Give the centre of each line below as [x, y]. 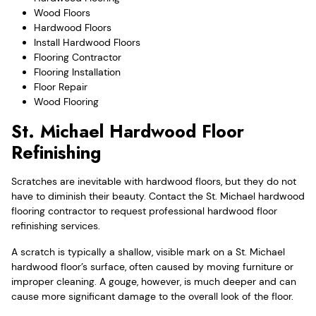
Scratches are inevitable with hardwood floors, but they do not [154, 181]
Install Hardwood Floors [87, 42]
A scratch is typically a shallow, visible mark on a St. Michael [148, 251]
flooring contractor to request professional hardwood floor [144, 211]
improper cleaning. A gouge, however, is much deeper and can [154, 281]
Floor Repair [61, 86]
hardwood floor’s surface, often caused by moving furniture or [152, 266]
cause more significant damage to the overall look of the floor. [152, 296]
